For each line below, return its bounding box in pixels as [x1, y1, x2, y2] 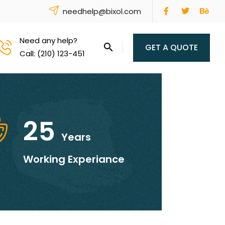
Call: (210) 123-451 [20, 48, 85, 59]
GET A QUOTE [145, 42, 198, 53]
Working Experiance [23, 152, 125, 166]
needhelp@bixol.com [63, 6, 141, 17]
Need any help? [20, 35, 77, 46]
